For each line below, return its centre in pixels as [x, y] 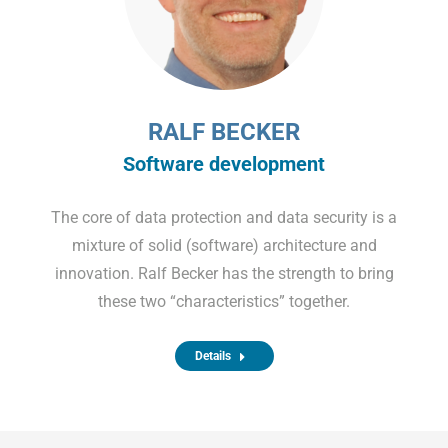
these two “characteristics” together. [224, 301]
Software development [224, 163]
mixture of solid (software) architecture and [224, 245]
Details [212, 355]
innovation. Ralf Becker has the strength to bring [224, 273]
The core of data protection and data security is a [224, 217]
